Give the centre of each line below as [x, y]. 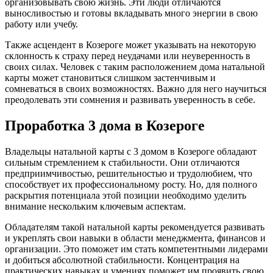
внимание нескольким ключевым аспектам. [95, 207]
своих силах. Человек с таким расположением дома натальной [135, 67]
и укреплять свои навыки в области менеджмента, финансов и [135, 238]
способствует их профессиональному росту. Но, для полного [131, 185]
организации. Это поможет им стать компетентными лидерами [136, 249]
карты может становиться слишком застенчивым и [110, 78]
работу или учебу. [41, 24]
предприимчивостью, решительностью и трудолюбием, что [129, 174]
